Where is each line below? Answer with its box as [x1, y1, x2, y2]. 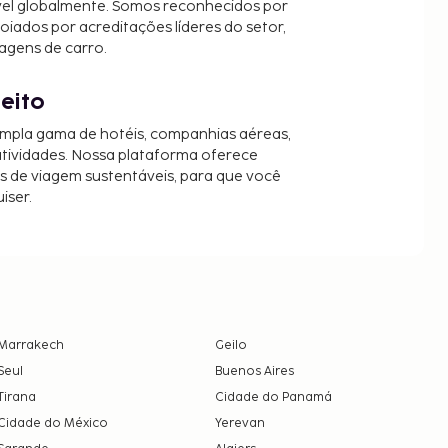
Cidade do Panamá [214, 390, 332, 406]
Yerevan [214, 416, 265, 432]
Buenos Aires [214, 364, 294, 380]
